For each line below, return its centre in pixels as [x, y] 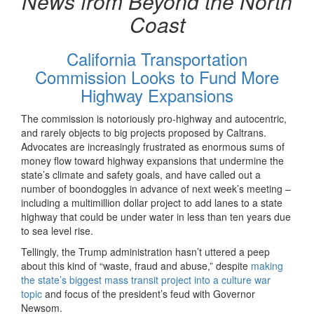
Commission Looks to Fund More [157, 77]
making [267, 266]
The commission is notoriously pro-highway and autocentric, [154, 119]
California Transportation [157, 59]
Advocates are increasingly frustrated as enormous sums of [153, 147]
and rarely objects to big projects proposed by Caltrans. [144, 133]
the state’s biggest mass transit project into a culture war [146, 280]
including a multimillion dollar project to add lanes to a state [152, 203]
